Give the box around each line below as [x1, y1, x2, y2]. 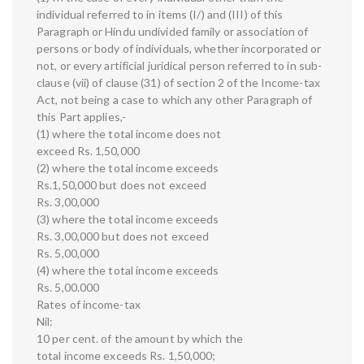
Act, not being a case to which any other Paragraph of [37, 93, 313, 107]
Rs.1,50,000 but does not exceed [37, 178, 207, 193]
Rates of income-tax [37, 297, 141, 312]
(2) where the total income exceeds [37, 161, 219, 175]
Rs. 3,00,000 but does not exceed [37, 229, 210, 244]
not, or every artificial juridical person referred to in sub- [37, 58, 323, 73]
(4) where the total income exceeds [37, 263, 219, 278]
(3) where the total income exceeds [37, 212, 219, 227]
